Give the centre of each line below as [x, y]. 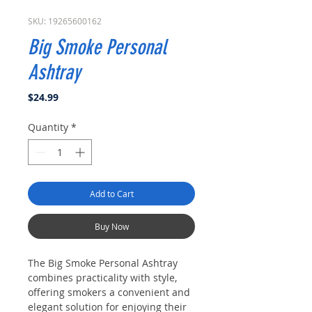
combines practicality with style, [102, 278]
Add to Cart [111, 194]
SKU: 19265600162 [65, 21]
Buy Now [111, 226]
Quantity [48, 127]
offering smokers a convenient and [109, 292]
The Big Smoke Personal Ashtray [103, 263]
